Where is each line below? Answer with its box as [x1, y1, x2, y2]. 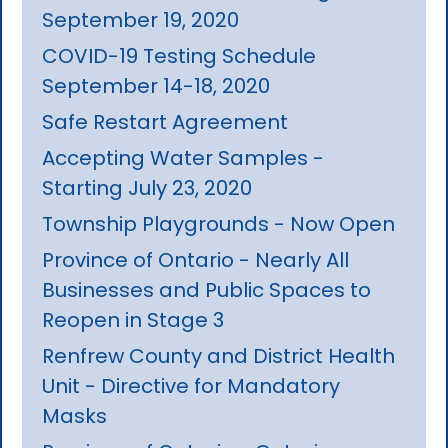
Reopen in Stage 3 [42, 305, 225, 334]
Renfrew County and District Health [42, 341, 396, 370]
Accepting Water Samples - [42, 143, 325, 172]
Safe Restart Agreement [42, 107, 289, 136]
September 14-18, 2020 [42, 71, 271, 100]
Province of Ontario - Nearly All [42, 245, 350, 274]
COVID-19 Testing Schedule [42, 41, 317, 70]
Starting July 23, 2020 [42, 173, 253, 202]
